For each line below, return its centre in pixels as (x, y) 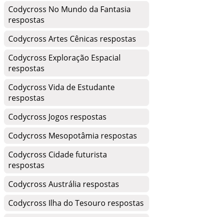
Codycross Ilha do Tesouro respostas (76, 203)
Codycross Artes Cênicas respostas (72, 39)
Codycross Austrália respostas (64, 184)
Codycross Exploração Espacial (64, 58)
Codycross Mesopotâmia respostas (73, 136)
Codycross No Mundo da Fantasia (70, 9)
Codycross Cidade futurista (58, 155)
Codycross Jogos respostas (57, 117)
